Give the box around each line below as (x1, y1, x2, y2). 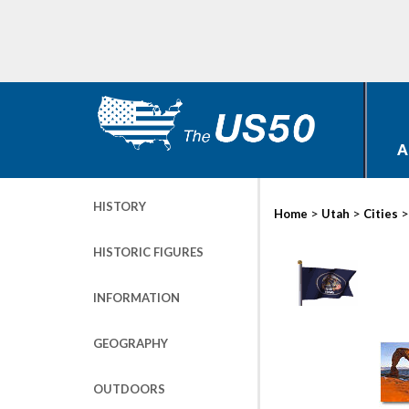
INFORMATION (93, 290, 180, 305)
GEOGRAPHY (93, 336, 168, 351)
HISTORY (93, 199, 146, 214)
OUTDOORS (93, 382, 165, 396)
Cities (363, 206, 398, 221)
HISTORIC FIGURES (93, 245, 204, 259)
